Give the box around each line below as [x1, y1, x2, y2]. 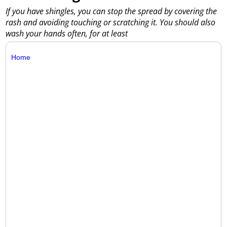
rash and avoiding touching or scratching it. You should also [6, 17, 216, 28]
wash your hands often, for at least [6, 28, 128, 40]
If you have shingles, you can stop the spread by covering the [6, 6, 217, 17]
